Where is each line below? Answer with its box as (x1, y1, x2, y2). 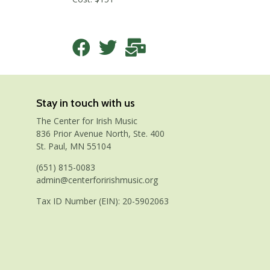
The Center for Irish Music (36, 115, 137, 127)
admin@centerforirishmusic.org (36, 174, 158, 186)
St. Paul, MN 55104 (36, 140, 111, 152)
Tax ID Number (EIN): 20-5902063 (36, 195, 169, 207)
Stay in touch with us (36, 96, 135, 110)
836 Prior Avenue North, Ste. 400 (36, 127, 165, 139)
